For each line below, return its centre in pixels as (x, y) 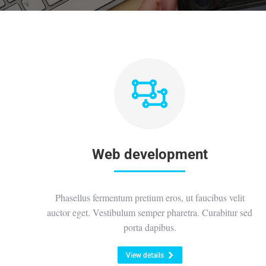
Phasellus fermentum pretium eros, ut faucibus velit (150, 197)
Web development (150, 154)
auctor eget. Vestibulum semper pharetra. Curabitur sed (150, 212)
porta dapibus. (150, 227)
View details (145, 255)
